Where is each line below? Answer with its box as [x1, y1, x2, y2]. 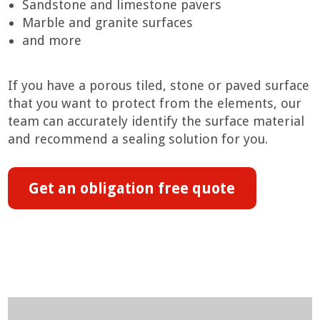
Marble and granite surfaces [22, 15, 194, 31]
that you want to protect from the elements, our [8, 95, 302, 111]
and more [22, 33, 82, 49]
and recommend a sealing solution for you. [8, 131, 269, 146]
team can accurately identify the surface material [8, 113, 305, 129]
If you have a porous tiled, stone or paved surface [8, 77, 310, 93]
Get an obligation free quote [29, 179, 236, 197]
